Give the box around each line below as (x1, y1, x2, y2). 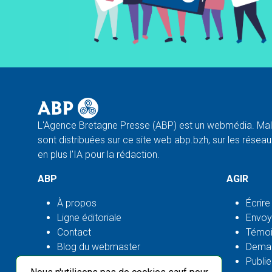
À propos (57, 197, 97, 209)
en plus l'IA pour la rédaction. (38, 148, 160, 160)
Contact (57, 226, 91, 238)
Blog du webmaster (57, 240, 140, 253)
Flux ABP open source (57, 255, 151, 267)
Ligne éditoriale (57, 211, 121, 223)
